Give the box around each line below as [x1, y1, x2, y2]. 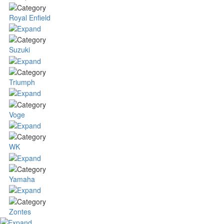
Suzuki [9, 44, 30, 55]
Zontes [9, 206, 31, 216]
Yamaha [9, 174, 35, 184]
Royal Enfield [9, 12, 50, 22]
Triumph [9, 77, 35, 87]
